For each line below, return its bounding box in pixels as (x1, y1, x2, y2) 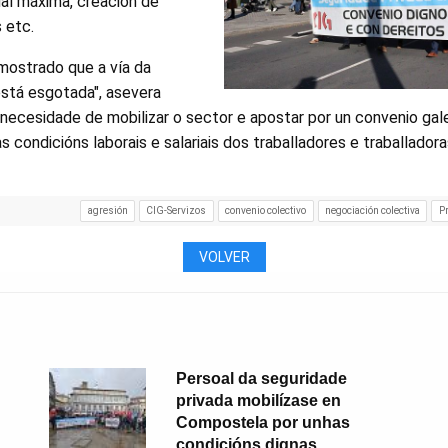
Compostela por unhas (175, 413, 350, 431)
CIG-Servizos (146, 205, 207, 216)
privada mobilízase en (175, 391, 341, 409)
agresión (87, 205, 128, 216)
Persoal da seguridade (175, 369, 347, 387)
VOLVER (198, 248, 250, 265)
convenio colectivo (225, 205, 307, 216)
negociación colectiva (325, 205, 421, 216)
